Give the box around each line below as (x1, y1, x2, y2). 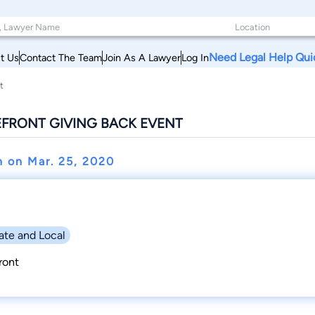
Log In (181, 51, 209, 64)
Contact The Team (20, 51, 102, 64)
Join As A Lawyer (103, 51, 181, 64)
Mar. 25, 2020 (27, 155, 115, 168)
